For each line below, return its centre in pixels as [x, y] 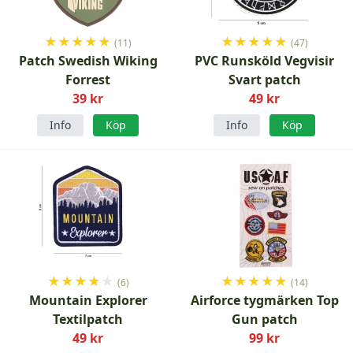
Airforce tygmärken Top [264, 300]
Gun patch [264, 319]
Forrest [88, 80]
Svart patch [264, 80]
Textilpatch [88, 319]
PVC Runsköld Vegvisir [265, 61]
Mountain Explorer [88, 300]
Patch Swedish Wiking [88, 61]
